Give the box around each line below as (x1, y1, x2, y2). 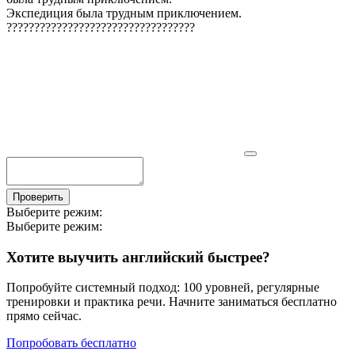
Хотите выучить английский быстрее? (6, 248, 270, 265)
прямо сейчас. (6, 309, 82, 323)
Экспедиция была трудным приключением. (6, 6, 242, 20)
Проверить (13, 190, 63, 203)
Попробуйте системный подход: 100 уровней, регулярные (6, 281, 319, 295)
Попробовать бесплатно (6, 336, 136, 350)
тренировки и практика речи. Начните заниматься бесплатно (6, 295, 337, 309)
